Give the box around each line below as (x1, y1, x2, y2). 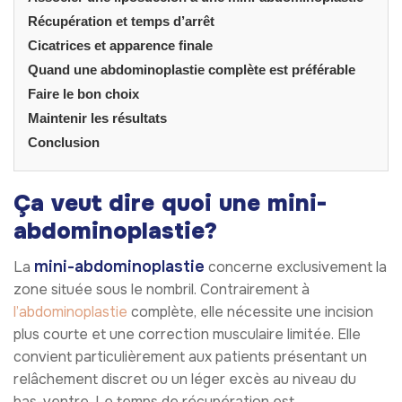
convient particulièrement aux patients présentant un (13, 346, 367, 366)
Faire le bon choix (28, 85, 139, 101)
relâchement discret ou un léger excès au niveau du (13, 369, 356, 389)
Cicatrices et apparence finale (28, 37, 213, 53)
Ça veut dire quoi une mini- (13, 188, 327, 218)
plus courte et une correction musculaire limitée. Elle (13, 324, 361, 344)
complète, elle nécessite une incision (127, 301, 373, 321)
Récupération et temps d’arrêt (28, 13, 214, 29)
